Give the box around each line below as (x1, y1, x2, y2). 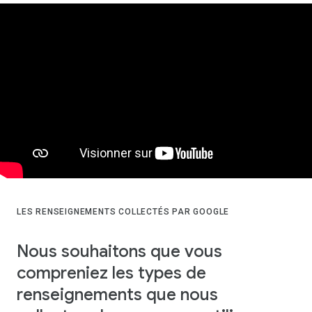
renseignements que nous (17, 283, 218, 305)
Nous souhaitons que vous (17, 240, 222, 262)
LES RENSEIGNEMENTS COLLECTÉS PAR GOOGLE (17, 207, 230, 217)
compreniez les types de (17, 262, 206, 283)
